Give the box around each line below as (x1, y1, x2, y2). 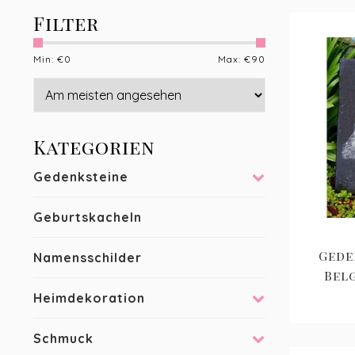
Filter (33, 10, 99, 36)
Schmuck (33, 330, 94, 346)
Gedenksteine (33, 169, 128, 185)
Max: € (217, 53, 251, 65)
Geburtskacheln (33, 209, 142, 225)
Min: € (33, 53, 64, 65)
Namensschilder (33, 250, 142, 265)
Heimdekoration (33, 290, 145, 306)
